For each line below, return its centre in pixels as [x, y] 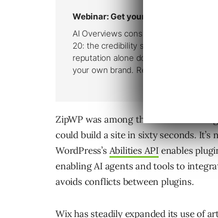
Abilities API [134, 151]
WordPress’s [82, 151]
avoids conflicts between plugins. [125, 182]
